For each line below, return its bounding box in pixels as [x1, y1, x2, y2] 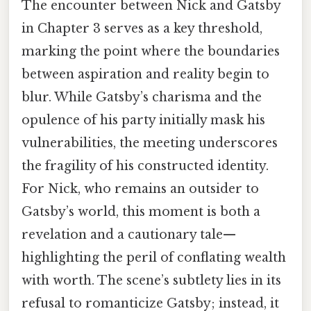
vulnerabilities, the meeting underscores [22, 135, 278, 151]
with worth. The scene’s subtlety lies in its [22, 272, 281, 288]
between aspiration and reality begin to [22, 66, 269, 82]
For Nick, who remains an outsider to [22, 180, 259, 196]
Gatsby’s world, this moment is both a [22, 203, 260, 219]
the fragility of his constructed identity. [22, 158, 269, 174]
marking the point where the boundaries [22, 43, 280, 59]
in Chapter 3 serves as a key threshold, [22, 20, 262, 36]
